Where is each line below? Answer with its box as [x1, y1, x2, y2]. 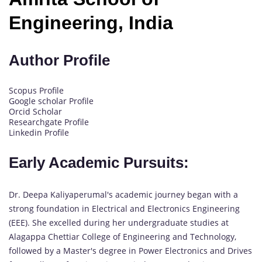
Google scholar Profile [9, 95, 94, 106]
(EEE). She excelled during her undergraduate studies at [9, 216, 229, 228]
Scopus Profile [9, 84, 64, 96]
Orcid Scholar [9, 105, 62, 117]
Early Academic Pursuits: [9, 153, 189, 171]
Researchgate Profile [9, 116, 89, 127]
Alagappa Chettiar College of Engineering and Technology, [9, 230, 236, 242]
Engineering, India [9, 12, 173, 34]
